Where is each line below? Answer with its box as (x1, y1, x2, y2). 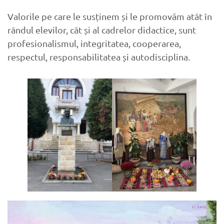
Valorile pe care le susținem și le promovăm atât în (7, 11, 212, 22)
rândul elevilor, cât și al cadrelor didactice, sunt (7, 24, 196, 35)
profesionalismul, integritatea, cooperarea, (7, 38, 181, 49)
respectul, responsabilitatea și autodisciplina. (7, 51, 190, 62)
